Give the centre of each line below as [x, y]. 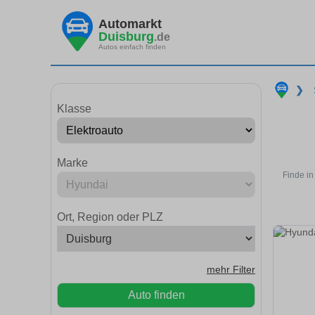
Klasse [74, 109]
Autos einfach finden [132, 46]
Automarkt [130, 24]
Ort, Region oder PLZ [110, 217]
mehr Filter [231, 270]
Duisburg [126, 36]
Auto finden [156, 295]
